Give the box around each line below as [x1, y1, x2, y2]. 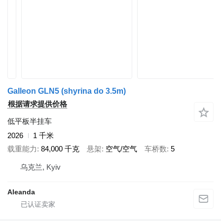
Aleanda [7, 188, 35, 196]
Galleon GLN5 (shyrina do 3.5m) [7, 87, 126, 95]
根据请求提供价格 [8, 100, 67, 108]
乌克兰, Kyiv [20, 163, 61, 171]
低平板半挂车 [7, 117, 52, 125]
